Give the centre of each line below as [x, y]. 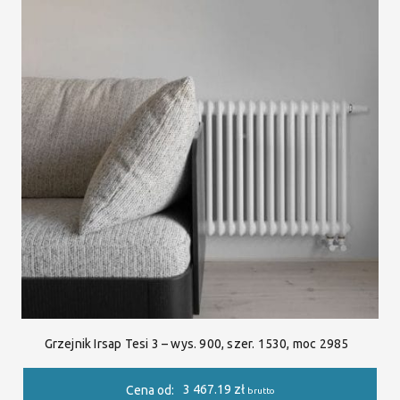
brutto [261, 391]
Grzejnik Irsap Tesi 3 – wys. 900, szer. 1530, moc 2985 [196, 343]
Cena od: [150, 391]
